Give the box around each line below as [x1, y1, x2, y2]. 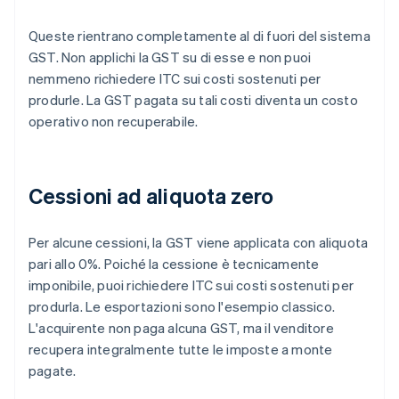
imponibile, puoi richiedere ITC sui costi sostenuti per [28, 276, 354, 295]
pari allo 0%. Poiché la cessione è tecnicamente [28, 255, 320, 273]
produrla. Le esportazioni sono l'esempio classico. [28, 297, 336, 316]
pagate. [28, 362, 77, 380]
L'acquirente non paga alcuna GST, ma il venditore [28, 319, 334, 338]
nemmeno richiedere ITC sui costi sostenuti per [28, 69, 322, 88]
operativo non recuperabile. [28, 112, 199, 131]
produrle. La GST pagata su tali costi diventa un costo [28, 91, 358, 110]
